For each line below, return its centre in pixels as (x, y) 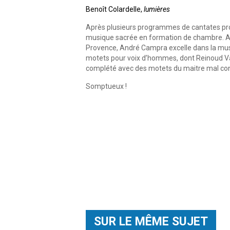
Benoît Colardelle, (115, 9)
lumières (157, 9)
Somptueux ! (106, 86)
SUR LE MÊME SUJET (151, 221)
